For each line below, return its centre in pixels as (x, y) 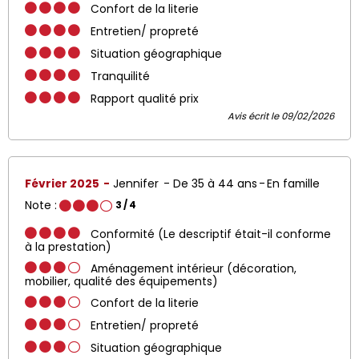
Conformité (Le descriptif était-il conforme (211, 234)
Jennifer (137, 184)
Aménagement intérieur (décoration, (194, 268)
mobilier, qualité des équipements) (121, 281)
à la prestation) (68, 247)
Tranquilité (120, 76)
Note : (41, 205)
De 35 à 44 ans (215, 184)
